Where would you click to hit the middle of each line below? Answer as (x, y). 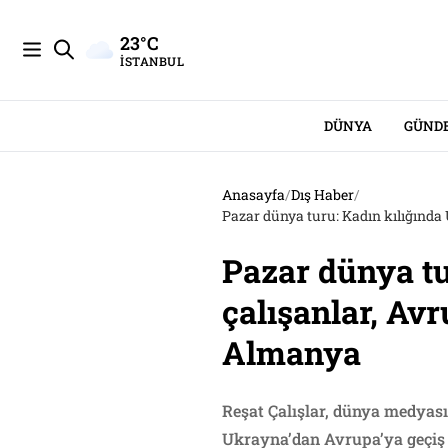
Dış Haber (322, 194)
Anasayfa (253, 194)
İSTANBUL (152, 60)
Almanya (291, 352)
